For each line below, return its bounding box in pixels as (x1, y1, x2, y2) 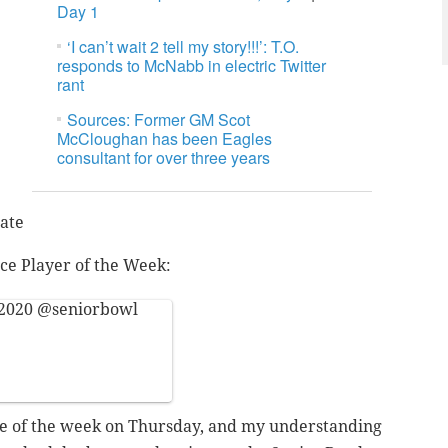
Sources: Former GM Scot (67, 108, 251, 132)
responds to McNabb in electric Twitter (57, 54, 327, 78)
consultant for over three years (57, 146, 271, 170)
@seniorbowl (37, 300, 138, 320)
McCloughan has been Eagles (57, 127, 273, 151)
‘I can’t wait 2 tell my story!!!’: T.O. (67, 35, 300, 59)
